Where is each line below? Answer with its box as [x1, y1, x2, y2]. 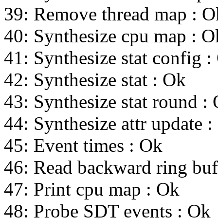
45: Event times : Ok [4, 135, 163, 156]
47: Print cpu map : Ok [4, 179, 180, 200]
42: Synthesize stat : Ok [4, 69, 186, 91]
